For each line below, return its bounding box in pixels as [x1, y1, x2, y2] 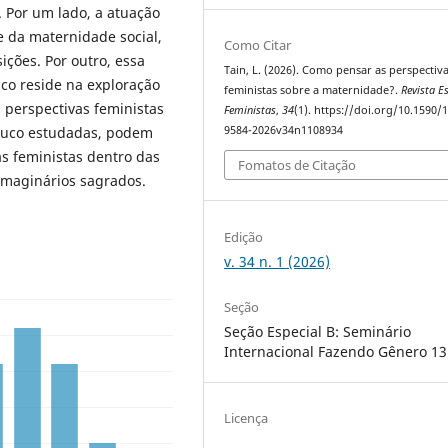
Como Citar [224, 35, 292, 54]
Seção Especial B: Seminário [224, 321, 412, 341]
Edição [224, 227, 264, 246]
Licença [224, 408, 269, 427]
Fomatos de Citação [238, 156, 357, 175]
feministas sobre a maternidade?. [224, 82, 402, 97]
